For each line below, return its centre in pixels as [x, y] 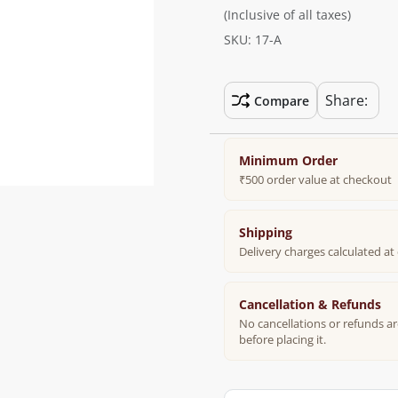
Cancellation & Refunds [310, 304]
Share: [346, 100]
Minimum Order [288, 160]
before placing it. [283, 339]
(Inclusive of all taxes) [287, 15]
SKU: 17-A [253, 40]
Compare [282, 100]
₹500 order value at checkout [315, 179]
